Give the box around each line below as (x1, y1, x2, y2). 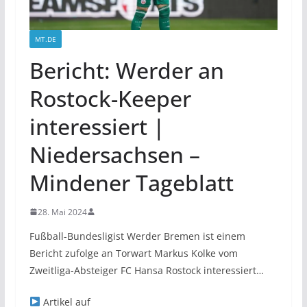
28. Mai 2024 (37, 206, 87, 218)
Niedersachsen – (29, 139, 200, 169)
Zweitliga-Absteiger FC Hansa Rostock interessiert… (29, 263, 264, 277)
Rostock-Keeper (29, 83, 191, 113)
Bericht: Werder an (29, 55, 224, 85)
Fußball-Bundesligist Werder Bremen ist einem (29, 229, 245, 243)
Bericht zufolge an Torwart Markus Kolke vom (29, 246, 238, 260)
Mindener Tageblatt (29, 167, 234, 197)
